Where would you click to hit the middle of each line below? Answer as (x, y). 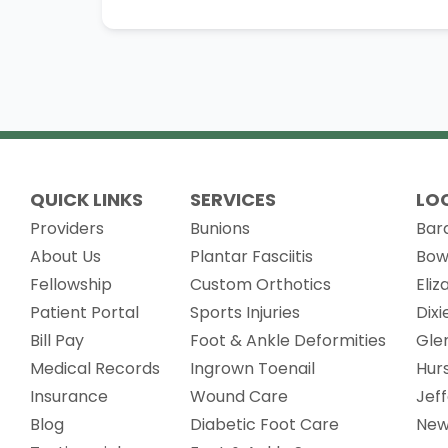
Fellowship (71, 284)
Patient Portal (84, 312)
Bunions (220, 228)
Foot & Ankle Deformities (288, 340)
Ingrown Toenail (252, 368)
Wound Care (239, 396)
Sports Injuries (245, 312)
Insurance (69, 396)
